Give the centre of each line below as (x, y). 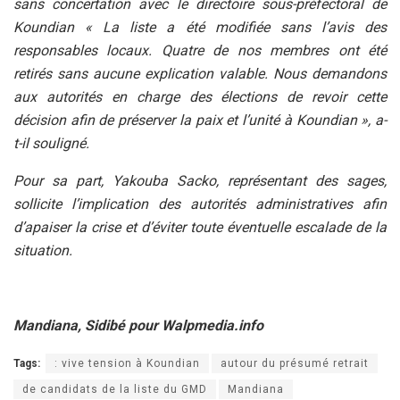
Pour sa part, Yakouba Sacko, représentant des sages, (200, 181)
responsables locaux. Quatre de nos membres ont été (200, 51)
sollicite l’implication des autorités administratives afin (200, 204)
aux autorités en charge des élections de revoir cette (200, 97)
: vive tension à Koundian (127, 364)
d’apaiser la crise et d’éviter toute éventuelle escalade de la (200, 228)
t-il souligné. (51, 144)
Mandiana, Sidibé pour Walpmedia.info (138, 326)
